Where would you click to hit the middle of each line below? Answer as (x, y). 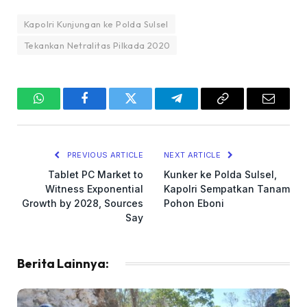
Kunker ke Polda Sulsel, (220, 175)
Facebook (108, 109)
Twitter (147, 109)
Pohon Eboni (194, 204)
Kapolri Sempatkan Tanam (227, 189)
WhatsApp (64, 109)
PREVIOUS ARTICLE (104, 155)
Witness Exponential (94, 189)
